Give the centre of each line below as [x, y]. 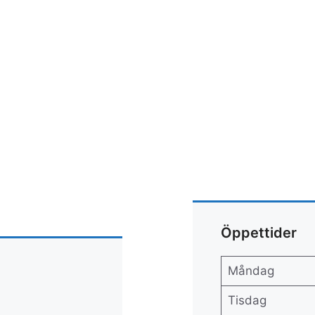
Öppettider [259, 233]
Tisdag [247, 300]
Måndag [251, 271]
